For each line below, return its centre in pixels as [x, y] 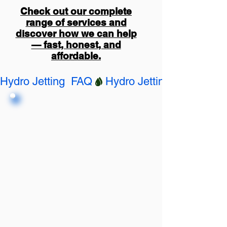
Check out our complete [76, 11]
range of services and [76, 22]
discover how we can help [76, 33]
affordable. [76, 56]
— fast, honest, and [76, 45]
